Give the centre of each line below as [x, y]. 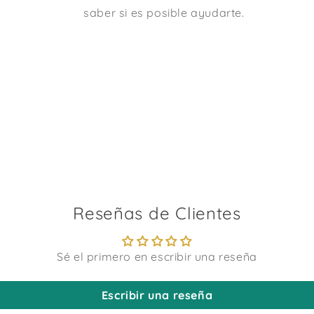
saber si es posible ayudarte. [164, 13]
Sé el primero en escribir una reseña [157, 257]
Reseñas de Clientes [157, 213]
